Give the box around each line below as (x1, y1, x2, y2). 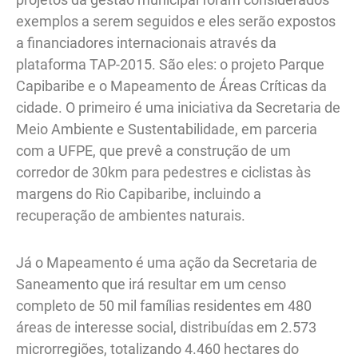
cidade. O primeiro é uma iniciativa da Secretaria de (16, 99, 340, 117)
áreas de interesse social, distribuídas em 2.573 (16, 318, 316, 336)
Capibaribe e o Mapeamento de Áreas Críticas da (16, 78, 327, 95)
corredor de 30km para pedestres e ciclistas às (16, 164, 311, 181)
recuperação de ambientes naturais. (16, 207, 245, 225)
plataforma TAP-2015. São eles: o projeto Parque (16, 56, 324, 74)
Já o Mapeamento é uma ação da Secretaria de (16, 253, 317, 271)
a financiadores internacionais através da (16, 34, 276, 52)
